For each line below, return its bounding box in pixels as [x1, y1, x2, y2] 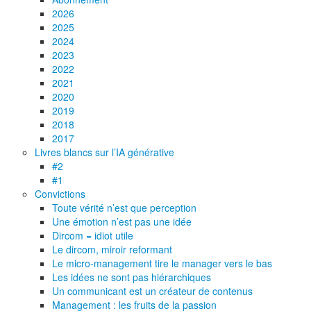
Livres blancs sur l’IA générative [35, 144, 174, 159]
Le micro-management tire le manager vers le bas [52, 255, 272, 270]
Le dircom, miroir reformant [52, 242, 172, 256]
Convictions [35, 186, 85, 201]
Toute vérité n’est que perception [52, 200, 196, 215]
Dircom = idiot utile [52, 228, 133, 242]
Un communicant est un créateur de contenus [52, 283, 253, 298]
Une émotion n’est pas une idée [52, 214, 192, 228]
